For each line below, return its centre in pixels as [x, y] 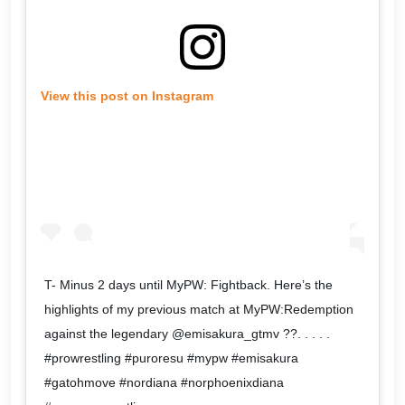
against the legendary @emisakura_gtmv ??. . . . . [187, 334]
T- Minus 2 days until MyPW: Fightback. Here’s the [188, 285]
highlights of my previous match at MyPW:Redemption [199, 310]
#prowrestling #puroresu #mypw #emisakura [171, 358]
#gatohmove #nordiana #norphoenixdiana [164, 383]
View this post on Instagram [127, 95]
